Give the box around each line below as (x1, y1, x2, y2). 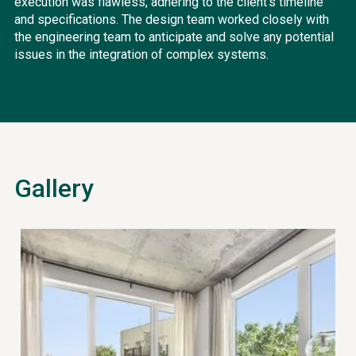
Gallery (14, 173, 94, 203)
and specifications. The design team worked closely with (14, 12, 329, 27)
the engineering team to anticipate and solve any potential (14, 29, 334, 44)
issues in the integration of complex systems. (14, 47, 269, 62)
